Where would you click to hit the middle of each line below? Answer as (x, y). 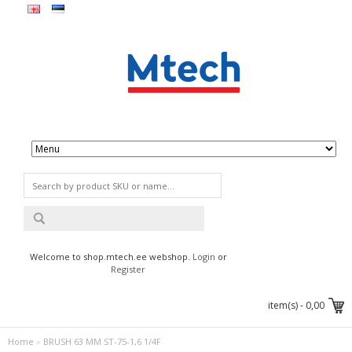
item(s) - (287, 306)
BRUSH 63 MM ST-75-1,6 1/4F (102, 342)
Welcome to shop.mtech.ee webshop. (111, 257)
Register (128, 269)
